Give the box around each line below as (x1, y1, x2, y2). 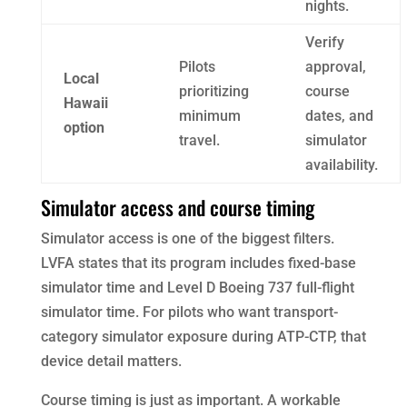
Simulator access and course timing (40, 192, 314, 222)
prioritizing (178, 82, 249, 100)
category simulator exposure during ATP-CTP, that (40, 327, 366, 345)
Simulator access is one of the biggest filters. (40, 229, 334, 247)
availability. (304, 155, 378, 174)
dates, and (304, 106, 373, 124)
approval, (304, 57, 366, 75)
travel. (178, 131, 220, 149)
